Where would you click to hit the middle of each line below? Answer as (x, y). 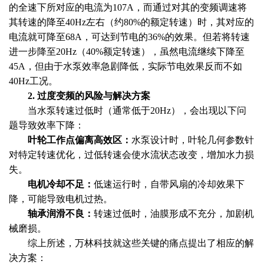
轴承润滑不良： (61, 214)
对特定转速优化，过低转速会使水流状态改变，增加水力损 (131, 155)
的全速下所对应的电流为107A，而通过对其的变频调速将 (128, 7)
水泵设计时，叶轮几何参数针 (193, 140)
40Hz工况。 (33, 81)
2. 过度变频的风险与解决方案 (89, 96)
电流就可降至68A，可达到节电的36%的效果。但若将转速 (129, 37)
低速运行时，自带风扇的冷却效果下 (169, 184)
